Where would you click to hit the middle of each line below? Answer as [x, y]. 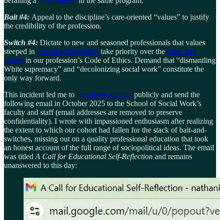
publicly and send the [166, 94]
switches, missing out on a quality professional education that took [106, 138]
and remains [173, 156]
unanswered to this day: [41, 165]
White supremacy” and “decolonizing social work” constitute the [104, 69]
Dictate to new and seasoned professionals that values [123, 42]
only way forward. [33, 78]
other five [182, 51]
